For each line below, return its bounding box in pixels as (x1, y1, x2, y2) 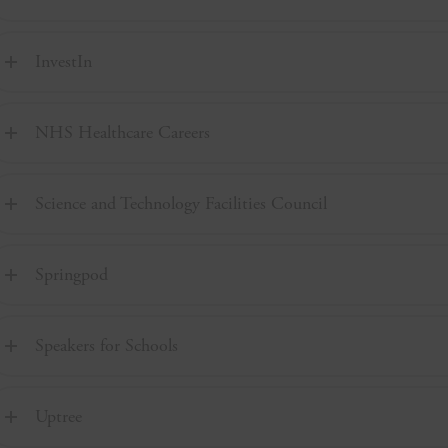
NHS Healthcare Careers (35, 121, 211, 144)
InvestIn (35, 50, 93, 73)
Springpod (35, 263, 109, 286)
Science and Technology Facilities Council (35, 192, 328, 215)
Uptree (35, 405, 83, 428)
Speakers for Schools (35, 334, 179, 357)
